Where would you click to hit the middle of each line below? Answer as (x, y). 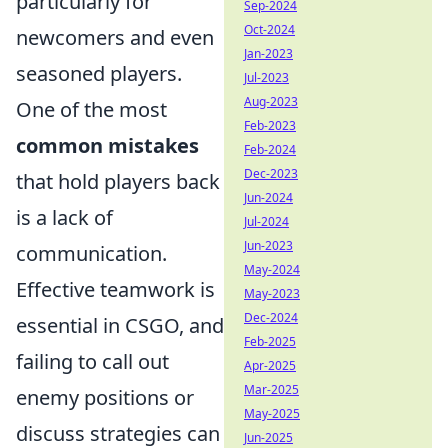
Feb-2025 (270, 341)
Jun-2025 (268, 437)
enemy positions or (105, 397)
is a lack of (64, 217)
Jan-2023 (268, 53)
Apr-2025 (270, 365)
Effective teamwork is (115, 289)
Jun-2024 (268, 197)
